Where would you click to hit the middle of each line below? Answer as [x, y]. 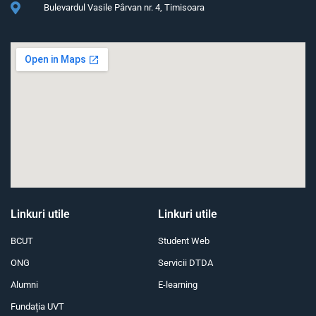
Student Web [184, 241]
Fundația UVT [37, 307]
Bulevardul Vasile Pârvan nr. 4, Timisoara [124, 8]
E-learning [178, 285]
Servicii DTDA [186, 263]
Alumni [24, 285]
